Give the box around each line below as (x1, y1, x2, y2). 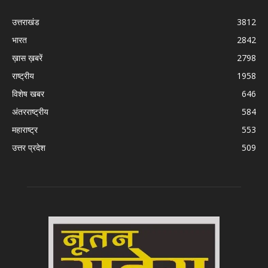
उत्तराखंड (12, 16, 39, 28)
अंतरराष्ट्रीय (12, 105, 48, 117)
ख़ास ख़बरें (12, 51, 42, 63)
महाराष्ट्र (12, 123, 38, 135)
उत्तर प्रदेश (12, 141, 45, 153)
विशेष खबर (12, 87, 44, 99)
